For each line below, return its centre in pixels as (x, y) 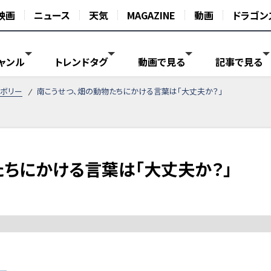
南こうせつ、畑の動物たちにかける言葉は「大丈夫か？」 (129, 91)
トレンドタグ (81, 62)
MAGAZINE (151, 15)
